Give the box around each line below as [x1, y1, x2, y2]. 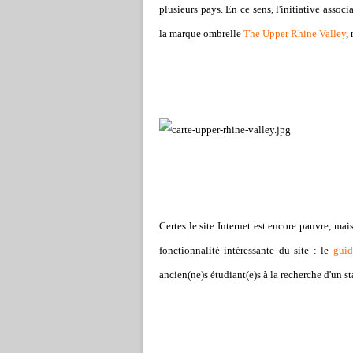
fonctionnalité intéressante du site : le [159, 244, 333, 256]
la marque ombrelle [159, 28, 243, 39]
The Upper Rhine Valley [243, 28, 346, 39]
